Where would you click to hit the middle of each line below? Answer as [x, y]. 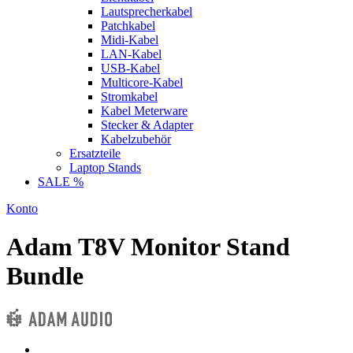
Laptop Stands [105, 167]
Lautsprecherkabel [147, 11]
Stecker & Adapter [147, 125]
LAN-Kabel [131, 54]
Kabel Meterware [144, 111]
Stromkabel [129, 97]
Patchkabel [128, 26]
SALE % [61, 182]
